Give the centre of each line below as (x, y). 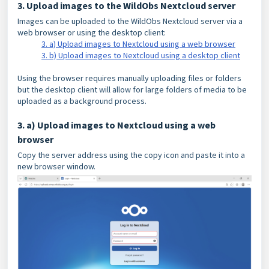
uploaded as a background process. (83, 101)
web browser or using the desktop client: (92, 33)
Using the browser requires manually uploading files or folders (129, 78)
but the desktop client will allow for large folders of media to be (132, 90)
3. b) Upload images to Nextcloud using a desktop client (141, 56)
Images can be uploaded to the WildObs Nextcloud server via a (130, 21)
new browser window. (56, 167)
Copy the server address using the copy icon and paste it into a (131, 155)
